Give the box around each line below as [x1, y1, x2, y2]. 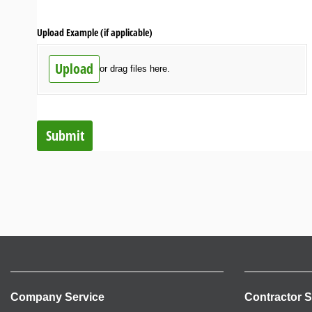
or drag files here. [99, 63, 170, 75]
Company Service [10, 291, 104, 304]
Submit [45, 126, 84, 146]
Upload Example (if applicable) [37, 26, 153, 40]
